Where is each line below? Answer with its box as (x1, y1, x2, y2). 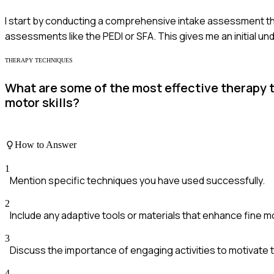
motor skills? (5, 94, 80, 111)
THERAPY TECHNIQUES (5, 56, 73, 64)
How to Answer (15, 139, 76, 150)
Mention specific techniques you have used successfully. (10, 174, 265, 188)
